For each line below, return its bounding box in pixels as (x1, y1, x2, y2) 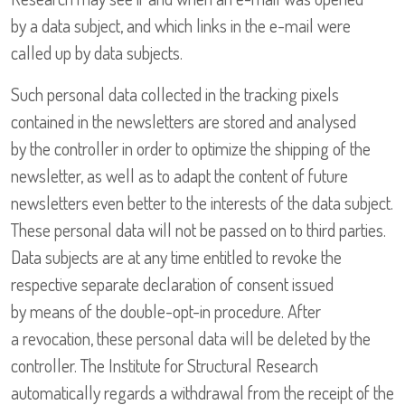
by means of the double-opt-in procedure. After (11, 299, 321, 324)
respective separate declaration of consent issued (11, 272, 334, 297)
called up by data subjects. (11, 41, 183, 65)
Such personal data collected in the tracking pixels (11, 82, 339, 107)
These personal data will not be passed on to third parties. (11, 218, 386, 242)
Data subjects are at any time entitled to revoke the (11, 245, 342, 269)
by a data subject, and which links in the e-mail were (11, 14, 351, 38)
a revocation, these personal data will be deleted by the (11, 326, 371, 351)
